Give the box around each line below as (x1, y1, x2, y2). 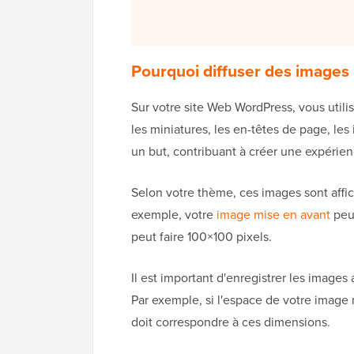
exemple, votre (131, 205, 217, 224)
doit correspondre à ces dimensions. (131, 313, 330, 331)
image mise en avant (217, 205, 330, 224)
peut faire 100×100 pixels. (131, 228, 272, 246)
